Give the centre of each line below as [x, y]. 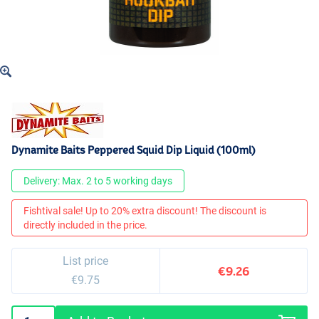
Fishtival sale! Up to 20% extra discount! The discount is [145, 211]
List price [86, 261]
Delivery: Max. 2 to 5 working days [98, 181]
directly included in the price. [85, 225]
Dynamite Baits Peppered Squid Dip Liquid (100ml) [134, 150]
